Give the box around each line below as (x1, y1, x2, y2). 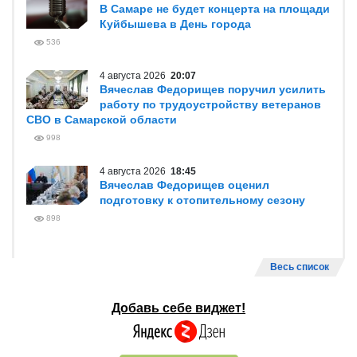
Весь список (270, 261, 329, 273)
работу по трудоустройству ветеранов (100, 98, 321, 111)
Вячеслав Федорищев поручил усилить (100, 83, 326, 96)
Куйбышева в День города (100, 18, 251, 30)
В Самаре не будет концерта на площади (100, 2, 330, 15)
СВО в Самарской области (26, 113, 177, 126)
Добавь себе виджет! (112, 301, 245, 315)
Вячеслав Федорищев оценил (100, 178, 269, 191)
